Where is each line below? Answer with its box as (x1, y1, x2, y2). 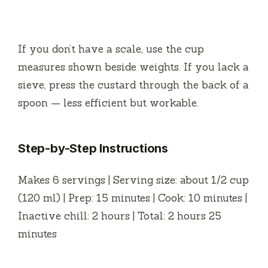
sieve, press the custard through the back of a (18, 78, 249, 92)
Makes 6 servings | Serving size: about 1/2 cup (18, 173, 249, 187)
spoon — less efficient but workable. (18, 96, 199, 109)
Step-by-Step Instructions (18, 141, 168, 156)
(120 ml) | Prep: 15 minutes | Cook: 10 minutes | (18, 191, 247, 205)
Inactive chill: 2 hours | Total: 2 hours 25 (18, 209, 221, 223)
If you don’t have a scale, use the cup (18, 42, 204, 56)
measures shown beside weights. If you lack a (18, 60, 249, 74)
